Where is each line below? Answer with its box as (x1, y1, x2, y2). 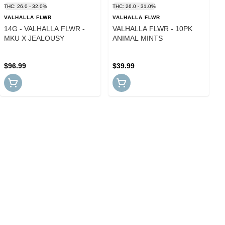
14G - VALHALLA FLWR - (4, 24, 85, 33)
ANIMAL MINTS (113, 34, 163, 42)
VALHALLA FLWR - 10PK (113, 24, 192, 33)
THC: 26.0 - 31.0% (113, 3, 156, 9)
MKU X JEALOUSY (4, 34, 64, 42)
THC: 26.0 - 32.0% (4, 3, 47, 9)
